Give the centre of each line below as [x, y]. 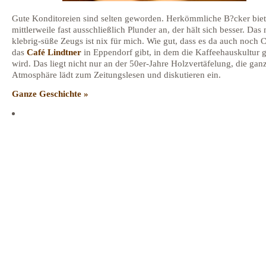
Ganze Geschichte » [50, 94]
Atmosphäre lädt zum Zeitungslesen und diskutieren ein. [116, 75]
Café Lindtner [55, 52]
